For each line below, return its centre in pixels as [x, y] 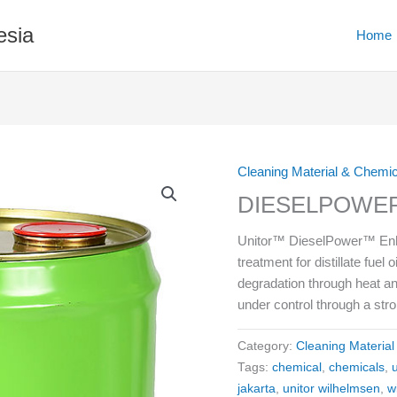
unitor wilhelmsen [332, 388]
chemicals [357, 367]
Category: [267, 346]
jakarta [257, 388]
